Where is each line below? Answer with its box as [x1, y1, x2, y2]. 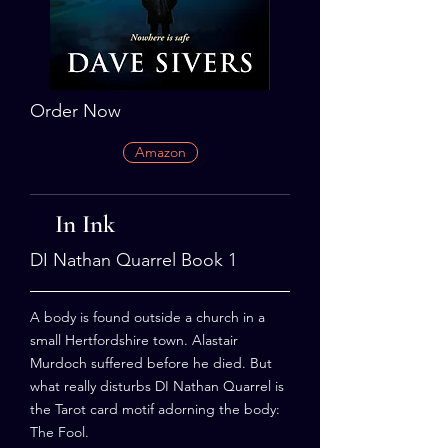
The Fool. [30, 423, 89, 441]
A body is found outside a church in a [30, 308, 265, 326]
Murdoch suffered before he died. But [30, 354, 272, 372]
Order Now [30, 100, 121, 122]
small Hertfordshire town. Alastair [30, 331, 238, 349]
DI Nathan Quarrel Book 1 [30, 249, 237, 271]
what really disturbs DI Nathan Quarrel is [30, 377, 284, 395]
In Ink [55, 209, 115, 239]
